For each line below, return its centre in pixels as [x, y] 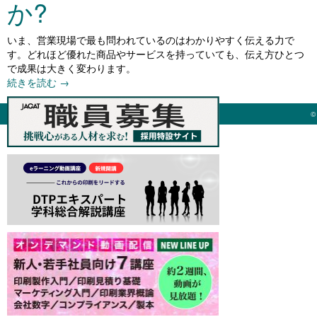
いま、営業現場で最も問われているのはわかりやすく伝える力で [151, 40]
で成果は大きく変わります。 [71, 68]
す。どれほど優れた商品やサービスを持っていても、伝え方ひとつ [156, 54]
